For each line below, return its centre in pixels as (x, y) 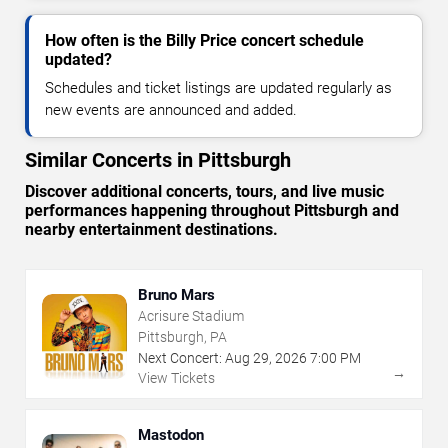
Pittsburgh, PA (182, 337)
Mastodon (171, 435)
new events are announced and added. (171, 110)
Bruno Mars (176, 295)
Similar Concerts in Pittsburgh (158, 160)
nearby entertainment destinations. (151, 230)
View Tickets (176, 378)
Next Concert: (180, 358)
